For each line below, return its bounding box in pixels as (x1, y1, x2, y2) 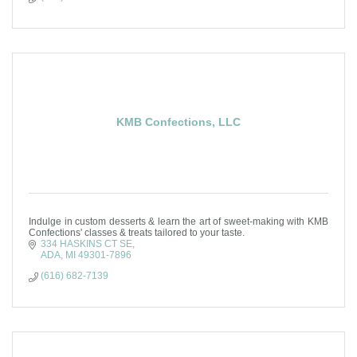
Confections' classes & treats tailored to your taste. (29, 227, 245, 238)
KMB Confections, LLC (116, 116, 241, 128)
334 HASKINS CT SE (41, 238, 132, 249)
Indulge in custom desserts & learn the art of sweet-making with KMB (29, 216, 328, 227)
